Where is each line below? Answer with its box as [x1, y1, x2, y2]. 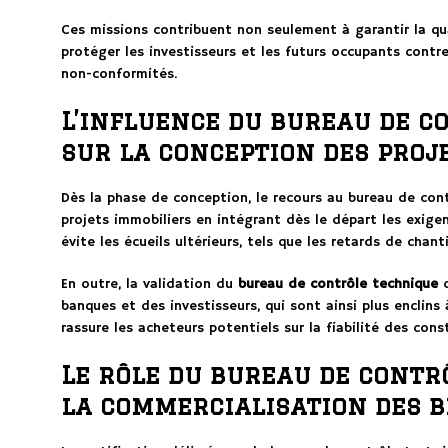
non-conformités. [60, 65, 177, 84]
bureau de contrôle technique [237, 275, 438, 294]
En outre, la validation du [60, 275, 238, 294]
